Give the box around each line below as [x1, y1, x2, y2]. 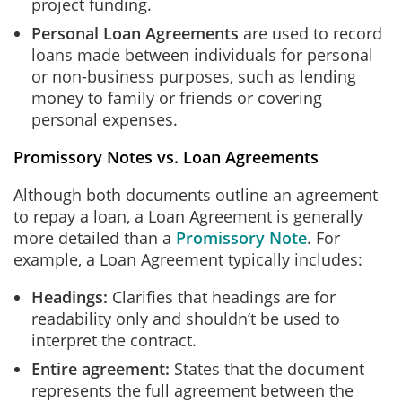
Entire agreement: [31, 358, 170, 380]
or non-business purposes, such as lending [31, 66, 356, 87]
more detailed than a [13, 227, 176, 249]
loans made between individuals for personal [31, 44, 373, 66]
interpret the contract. [31, 329, 197, 351]
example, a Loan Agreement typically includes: [13, 249, 363, 270]
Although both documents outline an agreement [13, 184, 378, 205]
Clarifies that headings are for [112, 286, 336, 308]
